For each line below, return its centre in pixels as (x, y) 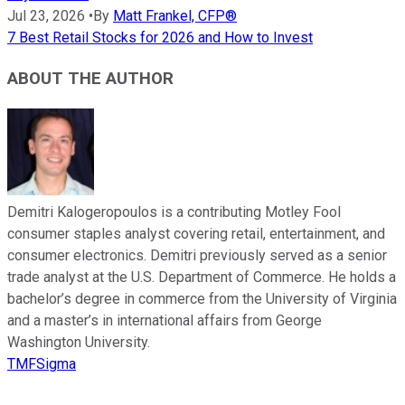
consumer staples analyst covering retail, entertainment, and (196, 233)
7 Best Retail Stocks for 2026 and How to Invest (160, 38)
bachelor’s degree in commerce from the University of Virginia (202, 298)
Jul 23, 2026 (46, 16)
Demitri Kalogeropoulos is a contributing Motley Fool (174, 212)
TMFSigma (42, 363)
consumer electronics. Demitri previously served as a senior (197, 255)
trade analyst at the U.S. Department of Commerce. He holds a (202, 277)
